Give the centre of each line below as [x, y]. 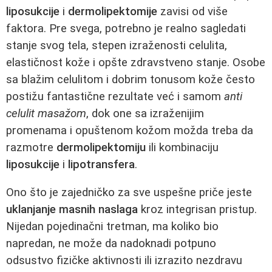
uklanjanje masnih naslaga [72, 210]
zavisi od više [192, 11]
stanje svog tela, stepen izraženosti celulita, [117, 45]
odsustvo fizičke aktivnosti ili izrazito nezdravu [124, 261]
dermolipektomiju [101, 147]
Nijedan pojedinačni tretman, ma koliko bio [112, 227]
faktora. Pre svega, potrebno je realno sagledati [126, 28]
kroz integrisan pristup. [197, 210]
